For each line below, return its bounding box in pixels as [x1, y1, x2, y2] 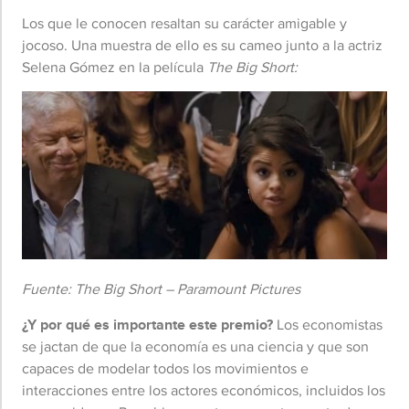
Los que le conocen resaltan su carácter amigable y [22, 12, 347, 34]
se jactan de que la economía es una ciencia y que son [22, 335, 369, 357]
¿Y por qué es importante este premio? [22, 313, 273, 335]
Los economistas [273, 313, 383, 335]
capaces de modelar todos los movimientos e [22, 357, 309, 379]
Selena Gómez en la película [22, 56, 207, 78]
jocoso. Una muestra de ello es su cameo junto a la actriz [22, 34, 383, 56]
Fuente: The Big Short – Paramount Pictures [22, 278, 300, 300]
